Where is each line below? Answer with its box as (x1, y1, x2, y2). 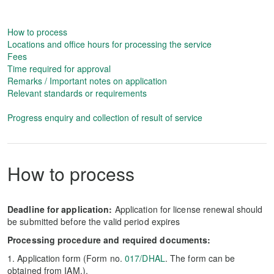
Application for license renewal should (112, 203, 263, 215)
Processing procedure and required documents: (7, 234, 211, 246)
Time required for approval (7, 62, 111, 75)
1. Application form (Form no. (7, 252, 125, 264)
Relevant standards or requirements (7, 87, 147, 99)
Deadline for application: (7, 203, 113, 215)
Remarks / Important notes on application (7, 75, 167, 87)
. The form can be (165, 252, 235, 264)
